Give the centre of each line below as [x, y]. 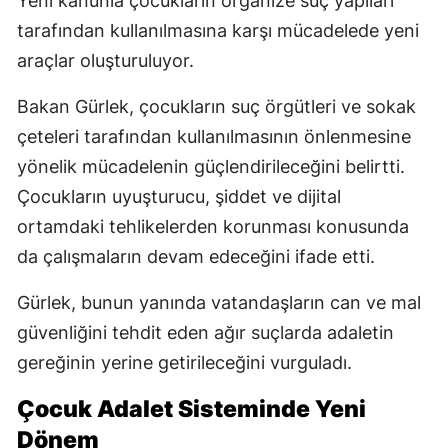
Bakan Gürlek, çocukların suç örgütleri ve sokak [216, 107]
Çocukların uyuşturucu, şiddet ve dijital [179, 197]
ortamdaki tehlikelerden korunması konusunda [213, 227]
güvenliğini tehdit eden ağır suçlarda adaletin [205, 333]
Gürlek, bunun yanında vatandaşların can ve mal [219, 303]
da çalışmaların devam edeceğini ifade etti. [196, 257]
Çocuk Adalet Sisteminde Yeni [191, 409]
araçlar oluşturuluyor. [105, 61]
